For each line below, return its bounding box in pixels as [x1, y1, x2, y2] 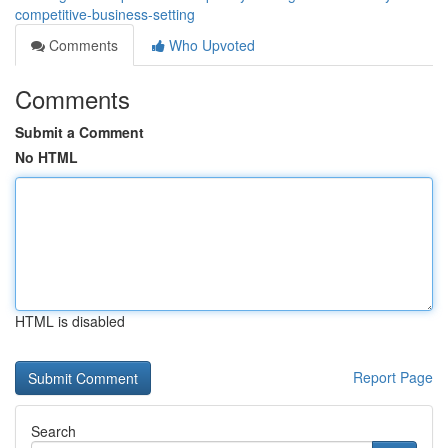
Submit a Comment [15, 122, 144, 142]
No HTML [15, 147, 78, 167]
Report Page [353, 367, 433, 387]
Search [31, 421, 76, 441]
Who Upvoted [165, 35, 255, 55]
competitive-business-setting [15, 4, 195, 24]
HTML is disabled [15, 311, 125, 331]
